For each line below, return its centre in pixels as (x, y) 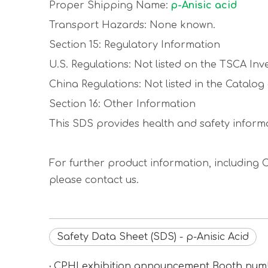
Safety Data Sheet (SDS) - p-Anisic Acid (153, 237)
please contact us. (94, 180)
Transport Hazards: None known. (132, 25)
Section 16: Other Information (122, 104)
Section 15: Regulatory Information (135, 45)
